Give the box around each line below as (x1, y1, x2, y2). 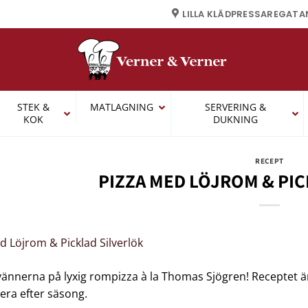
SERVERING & (204, 100, 266, 113)
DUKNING (212, 113, 258, 126)
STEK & (16, 100, 49, 113)
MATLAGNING (89, 100, 153, 113)
